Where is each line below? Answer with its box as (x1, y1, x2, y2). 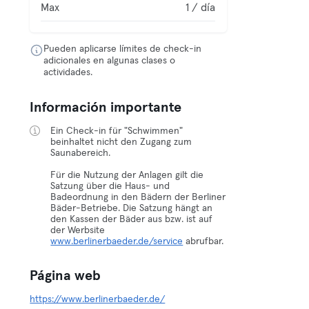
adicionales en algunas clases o (43, 56, 176, 66)
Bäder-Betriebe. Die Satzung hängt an (50, 203, 213, 213)
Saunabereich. (50, 148, 111, 158)
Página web (30, 269, 101, 283)
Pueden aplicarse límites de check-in (43, 44, 202, 54)
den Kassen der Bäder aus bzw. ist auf (50, 215, 213, 224)
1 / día (186, 2, 216, 13)
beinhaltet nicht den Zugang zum (50, 137, 192, 147)
